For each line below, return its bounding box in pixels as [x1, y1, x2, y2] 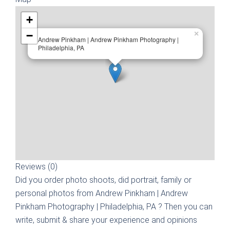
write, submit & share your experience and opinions [15, 215, 197, 225]
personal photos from [15, 188, 95, 198]
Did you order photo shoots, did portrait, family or [15, 175, 191, 185]
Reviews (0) [15, 162, 57, 171]
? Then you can [158, 202, 213, 212]
